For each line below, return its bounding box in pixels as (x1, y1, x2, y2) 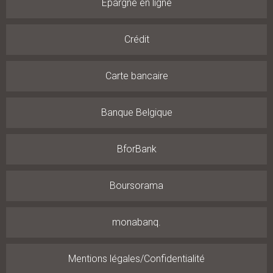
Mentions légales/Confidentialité (68, 253, 205, 264)
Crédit (124, 34, 149, 45)
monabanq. (112, 216, 161, 228)
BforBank (116, 143, 157, 155)
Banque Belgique (101, 107, 172, 118)
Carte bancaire (105, 70, 168, 82)
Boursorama (110, 180, 163, 191)
